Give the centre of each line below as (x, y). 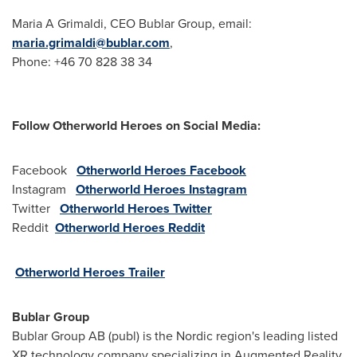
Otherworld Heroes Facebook (161, 170)
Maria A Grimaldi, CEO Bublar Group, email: (132, 24)
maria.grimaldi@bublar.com (91, 43)
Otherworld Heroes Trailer (90, 272)
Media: (239, 126)
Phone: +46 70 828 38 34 (82, 62)
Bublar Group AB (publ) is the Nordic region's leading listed (175, 336)
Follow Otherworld (65, 126)
